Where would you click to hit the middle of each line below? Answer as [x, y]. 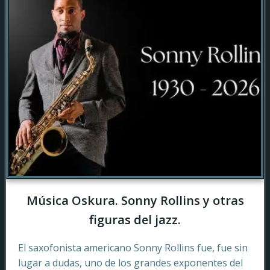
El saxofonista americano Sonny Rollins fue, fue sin [133, 248]
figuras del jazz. [135, 220]
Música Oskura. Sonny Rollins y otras [135, 200]
